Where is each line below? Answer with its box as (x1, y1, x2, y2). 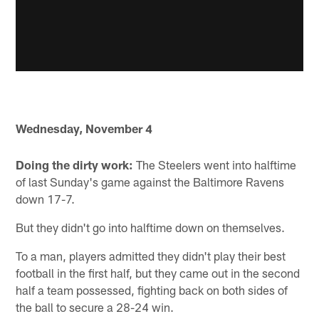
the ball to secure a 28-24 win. (16, 299, 174, 314)
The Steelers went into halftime (133, 157, 297, 172)
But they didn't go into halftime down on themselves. (16, 219, 286, 234)
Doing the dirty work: (16, 157, 134, 172)
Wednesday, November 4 (16, 121, 153, 136)
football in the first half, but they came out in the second (16, 265, 300, 280)
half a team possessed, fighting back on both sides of (16, 282, 288, 297)
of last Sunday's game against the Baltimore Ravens (16, 174, 285, 189)
